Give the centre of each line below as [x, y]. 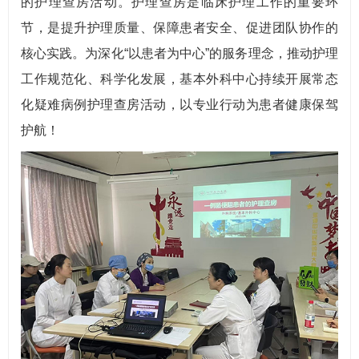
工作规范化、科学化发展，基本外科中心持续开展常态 [179, 79]
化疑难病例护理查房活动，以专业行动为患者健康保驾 [179, 105]
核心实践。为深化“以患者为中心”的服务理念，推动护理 [179, 53]
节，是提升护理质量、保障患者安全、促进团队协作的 [179, 28]
